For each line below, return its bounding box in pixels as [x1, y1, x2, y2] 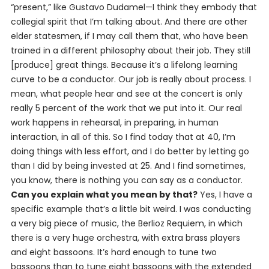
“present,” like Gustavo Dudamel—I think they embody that [10, 1, 257, 13]
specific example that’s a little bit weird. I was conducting [10, 203, 251, 215]
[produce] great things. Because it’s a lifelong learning [10, 59, 238, 71]
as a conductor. [176, 174, 247, 186]
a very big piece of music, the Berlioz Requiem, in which [10, 217, 243, 229]
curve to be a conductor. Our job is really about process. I [10, 73, 251, 85]
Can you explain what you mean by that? [10, 189, 198, 201]
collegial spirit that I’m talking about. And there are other [10, 16, 247, 28]
